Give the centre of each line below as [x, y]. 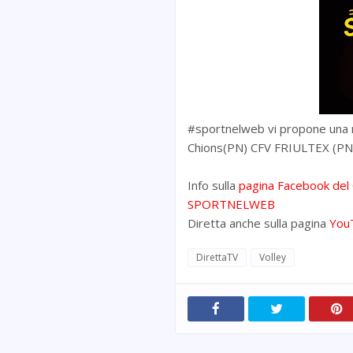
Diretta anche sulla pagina [258, 223]
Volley [273, 257]
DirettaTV [217, 257]
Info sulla [213, 185]
